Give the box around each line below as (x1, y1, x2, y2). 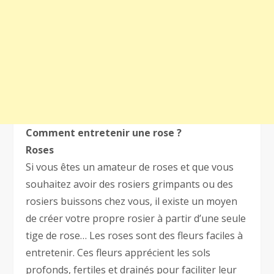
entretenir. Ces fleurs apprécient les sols (26, 246, 211, 260)
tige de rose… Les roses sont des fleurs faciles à (26, 229, 243, 243)
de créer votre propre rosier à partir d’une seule (26, 212, 246, 226)
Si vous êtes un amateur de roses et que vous (26, 160, 234, 174)
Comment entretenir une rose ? (26, 126, 182, 140)
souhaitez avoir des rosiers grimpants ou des (26, 177, 234, 191)
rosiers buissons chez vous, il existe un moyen (26, 194, 238, 209)
